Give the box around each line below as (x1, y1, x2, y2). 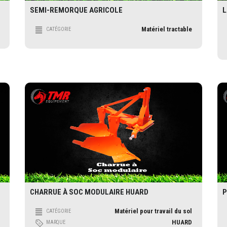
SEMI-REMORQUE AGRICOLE (30, 6, 123, 15)
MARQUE (46, 219, 65, 225)
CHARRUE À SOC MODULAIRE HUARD (30, 187, 148, 197)
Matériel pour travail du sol (115, 207, 192, 215)
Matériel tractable (141, 25, 192, 33)
